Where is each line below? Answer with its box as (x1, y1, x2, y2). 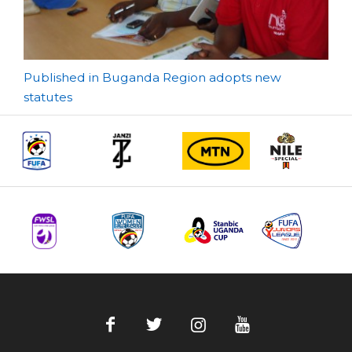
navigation (23, 96, 159, 126)
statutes (24, 90, 72, 104)
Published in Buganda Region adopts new (24, 70, 281, 85)
